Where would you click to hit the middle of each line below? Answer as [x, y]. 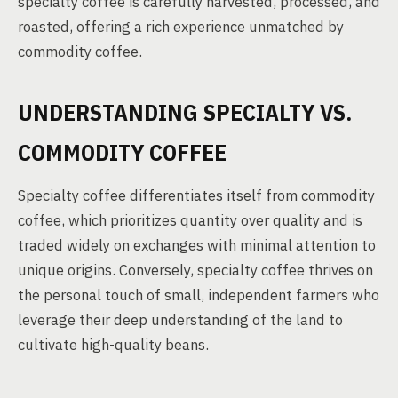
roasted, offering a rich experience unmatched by [181, 27]
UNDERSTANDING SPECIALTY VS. [185, 112]
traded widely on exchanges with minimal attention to [197, 245]
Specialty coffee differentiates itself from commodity [196, 195]
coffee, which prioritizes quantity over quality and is [190, 220]
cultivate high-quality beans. [113, 345]
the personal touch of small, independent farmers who [199, 295]
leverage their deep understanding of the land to [180, 320]
